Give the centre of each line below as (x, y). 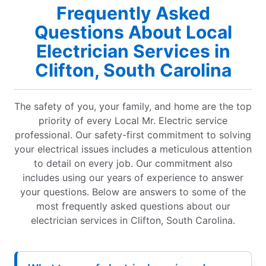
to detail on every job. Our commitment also (133, 164)
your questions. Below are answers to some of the (133, 192)
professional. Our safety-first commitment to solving (133, 135)
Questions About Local (133, 32)
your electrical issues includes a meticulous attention (133, 149)
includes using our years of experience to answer (133, 178)
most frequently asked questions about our (133, 206)
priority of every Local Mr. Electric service (133, 121)
